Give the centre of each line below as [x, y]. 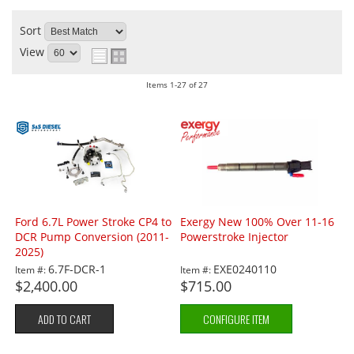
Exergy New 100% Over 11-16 [258, 222]
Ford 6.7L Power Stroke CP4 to [94, 222]
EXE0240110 [245, 269]
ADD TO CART [65, 318]
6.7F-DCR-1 [77, 269]
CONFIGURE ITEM [237, 318]
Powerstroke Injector [235, 237]
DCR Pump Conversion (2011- [92, 237]
